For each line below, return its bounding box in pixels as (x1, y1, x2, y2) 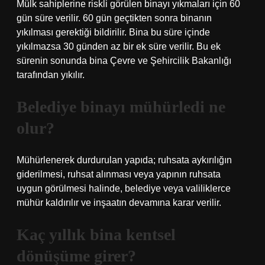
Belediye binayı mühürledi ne (17, 98, 225, 116)
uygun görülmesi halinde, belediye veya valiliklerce (17, 183, 231, 193)
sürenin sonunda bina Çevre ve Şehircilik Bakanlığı (17, 56, 231, 66)
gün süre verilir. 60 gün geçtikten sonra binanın (17, 13, 212, 23)
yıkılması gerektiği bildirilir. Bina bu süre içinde (17, 27, 210, 37)
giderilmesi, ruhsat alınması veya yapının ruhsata (17, 169, 221, 179)
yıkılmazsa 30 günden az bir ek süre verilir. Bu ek (17, 41, 221, 51)
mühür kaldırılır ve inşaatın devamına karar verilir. (17, 198, 221, 208)
